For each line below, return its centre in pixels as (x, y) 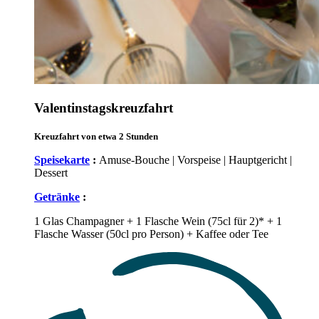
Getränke (57, 197)
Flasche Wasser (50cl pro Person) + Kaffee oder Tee (151, 234)
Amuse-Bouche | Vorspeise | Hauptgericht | (195, 159)
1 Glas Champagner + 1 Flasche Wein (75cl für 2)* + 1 (158, 221)
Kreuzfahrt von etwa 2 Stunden (96, 136)
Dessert (51, 172)
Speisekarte (62, 159)
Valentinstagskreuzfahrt (104, 108)
